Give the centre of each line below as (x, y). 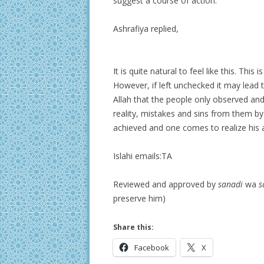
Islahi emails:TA (143, 156)
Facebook (152, 248)
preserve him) (139, 199)
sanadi (230, 184)
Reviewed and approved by (166, 184)
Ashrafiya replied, (146, 29)
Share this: (133, 227)
